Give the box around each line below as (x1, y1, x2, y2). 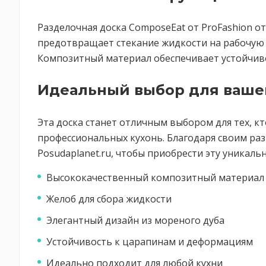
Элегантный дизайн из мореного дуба (46, 214, 224, 227)
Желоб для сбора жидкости (46, 192, 172, 205)
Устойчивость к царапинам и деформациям (46, 235, 253, 248)
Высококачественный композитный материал (46, 171, 264, 184)
